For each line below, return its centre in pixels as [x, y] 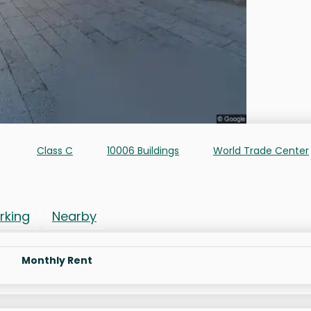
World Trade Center [261, 151]
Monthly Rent [57, 261]
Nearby [74, 217]
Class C [55, 151]
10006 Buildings [143, 151]
